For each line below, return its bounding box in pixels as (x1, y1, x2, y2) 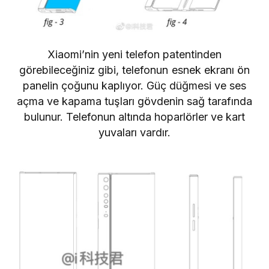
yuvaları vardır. (98, 125, 171, 139)
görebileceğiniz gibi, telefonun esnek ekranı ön (19, 63, 250, 76)
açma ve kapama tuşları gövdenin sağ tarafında (16, 94, 253, 107)
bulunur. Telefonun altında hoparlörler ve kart (23, 110, 246, 123)
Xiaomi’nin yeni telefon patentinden (47, 47, 222, 61)
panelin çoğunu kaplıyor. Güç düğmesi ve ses (22, 79, 247, 92)
